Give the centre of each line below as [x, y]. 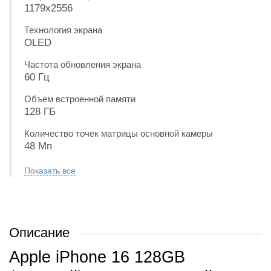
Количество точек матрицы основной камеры [119, 133]
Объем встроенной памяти [80, 99]
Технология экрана [63, 30]
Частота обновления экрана [83, 64]
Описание [39, 233]
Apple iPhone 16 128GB [97, 257]
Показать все [50, 171]
